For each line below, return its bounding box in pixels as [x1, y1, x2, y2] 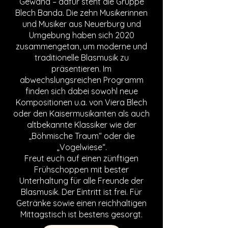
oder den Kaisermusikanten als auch [13, 108, 150, 119]
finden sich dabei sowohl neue [25, 86, 138, 96]
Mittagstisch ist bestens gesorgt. [20, 209, 142, 219]
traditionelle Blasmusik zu [34, 52, 129, 63]
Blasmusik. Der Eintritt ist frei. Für [21, 187, 142, 197]
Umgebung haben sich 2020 [28, 30, 134, 40]
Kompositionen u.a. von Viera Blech [16, 97, 147, 107]
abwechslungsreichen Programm [19, 75, 144, 85]
